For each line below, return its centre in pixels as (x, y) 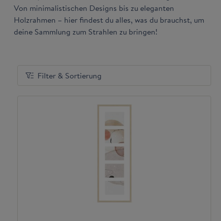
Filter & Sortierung (70, 76)
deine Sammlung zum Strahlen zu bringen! (86, 32)
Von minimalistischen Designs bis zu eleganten (94, 8)
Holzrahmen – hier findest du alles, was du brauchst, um (109, 20)
